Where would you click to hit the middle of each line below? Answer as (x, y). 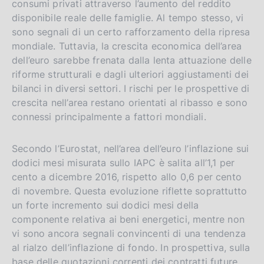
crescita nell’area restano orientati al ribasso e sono (130, 102)
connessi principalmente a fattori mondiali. (109, 116)
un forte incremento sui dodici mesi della (105, 205)
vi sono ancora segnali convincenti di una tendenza (129, 233)
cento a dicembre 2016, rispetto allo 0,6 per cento (127, 176)
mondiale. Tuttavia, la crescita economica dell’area (127, 46)
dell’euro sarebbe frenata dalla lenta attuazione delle (132, 60)
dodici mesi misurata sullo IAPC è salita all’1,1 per (123, 162)
